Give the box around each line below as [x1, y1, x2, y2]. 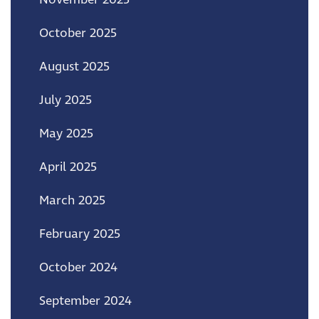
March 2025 [39, 192, 105, 209]
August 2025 [39, 58, 110, 75]
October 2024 [39, 258, 117, 276]
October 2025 [39, 24, 117, 42]
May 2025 [39, 125, 93, 142]
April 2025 [39, 158, 97, 176]
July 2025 [39, 91, 92, 109]
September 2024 [39, 292, 132, 310]
